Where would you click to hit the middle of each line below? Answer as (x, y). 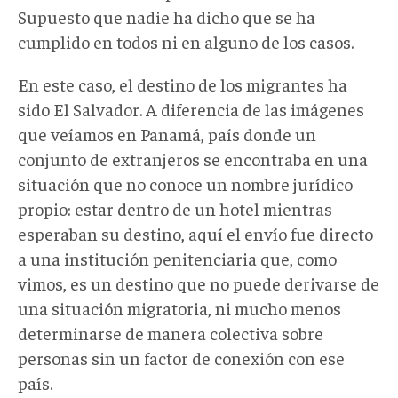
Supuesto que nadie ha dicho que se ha (167, 16)
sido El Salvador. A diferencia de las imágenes (191, 108)
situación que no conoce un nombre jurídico (185, 183)
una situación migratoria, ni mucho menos (179, 307)
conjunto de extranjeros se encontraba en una (193, 158)
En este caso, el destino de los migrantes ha (183, 84)
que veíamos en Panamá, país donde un (167, 133)
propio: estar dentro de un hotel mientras (175, 208)
